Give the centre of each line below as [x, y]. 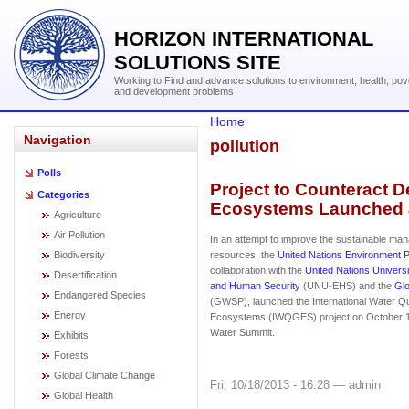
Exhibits [71, 335]
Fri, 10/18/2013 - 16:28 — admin [295, 384]
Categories [63, 194]
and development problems [174, 91]
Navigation [58, 140]
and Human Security [255, 286]
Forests [71, 355]
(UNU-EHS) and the [347, 286]
